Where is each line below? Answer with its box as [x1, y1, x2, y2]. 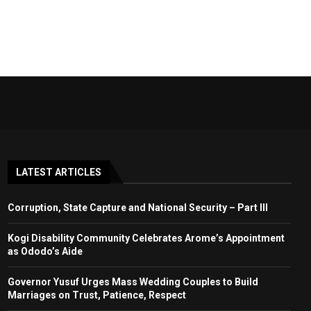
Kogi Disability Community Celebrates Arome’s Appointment [7, 232, 285, 244]
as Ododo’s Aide [7, 245, 83, 257]
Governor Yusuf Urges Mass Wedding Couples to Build [7, 276, 258, 287]
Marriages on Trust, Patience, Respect [7, 289, 186, 301]
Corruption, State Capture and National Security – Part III [7, 201, 268, 213]
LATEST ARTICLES [15, 166, 101, 178]
